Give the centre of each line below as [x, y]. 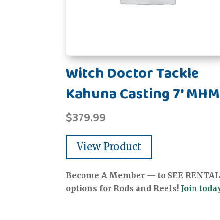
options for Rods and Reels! [124, 188]
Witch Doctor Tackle [133, 74]
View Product [109, 147]
